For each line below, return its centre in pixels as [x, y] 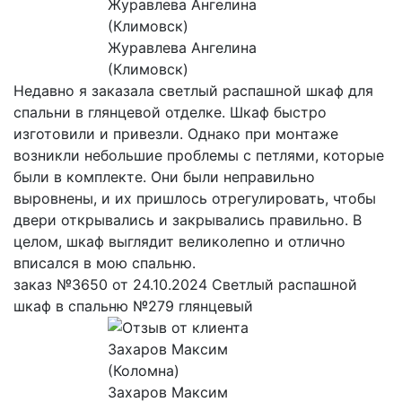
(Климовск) [148, 70]
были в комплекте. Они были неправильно [164, 177]
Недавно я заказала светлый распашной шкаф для [193, 91]
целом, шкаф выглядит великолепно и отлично [179, 242]
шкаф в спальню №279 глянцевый [133, 306]
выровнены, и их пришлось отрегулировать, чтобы [195, 199]
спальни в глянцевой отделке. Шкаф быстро [170, 113]
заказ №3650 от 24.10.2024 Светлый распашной [185, 285]
